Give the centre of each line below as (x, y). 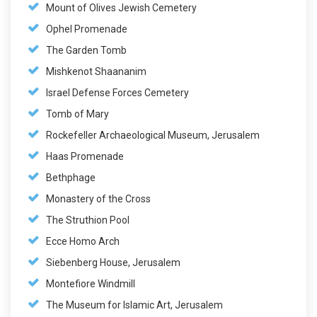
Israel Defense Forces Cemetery (117, 92)
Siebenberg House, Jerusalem (113, 262)
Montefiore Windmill (91, 283)
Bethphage (71, 177)
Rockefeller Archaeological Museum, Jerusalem (153, 135)
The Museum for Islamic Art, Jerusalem (134, 305)
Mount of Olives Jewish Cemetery (121, 7)
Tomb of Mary (77, 114)
